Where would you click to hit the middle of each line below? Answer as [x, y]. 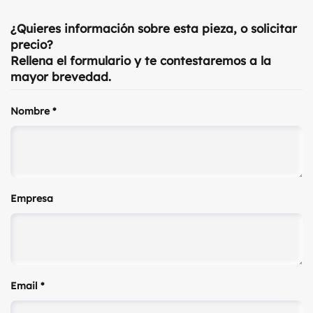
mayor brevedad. [61, 76]
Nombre [31, 111]
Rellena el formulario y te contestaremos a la [141, 60]
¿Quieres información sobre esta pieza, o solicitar [154, 28]
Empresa [32, 198]
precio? [32, 44]
